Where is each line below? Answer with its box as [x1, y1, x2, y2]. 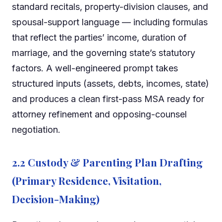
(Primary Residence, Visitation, [12, 173, 162, 188]
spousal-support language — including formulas [12, 17, 208, 28]
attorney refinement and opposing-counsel [12, 109, 187, 120]
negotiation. [12, 124, 60, 135]
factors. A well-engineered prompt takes [12, 63, 178, 74]
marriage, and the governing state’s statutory [12, 48, 195, 58]
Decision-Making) [12, 192, 100, 206]
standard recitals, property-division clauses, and [12, 1, 208, 12]
